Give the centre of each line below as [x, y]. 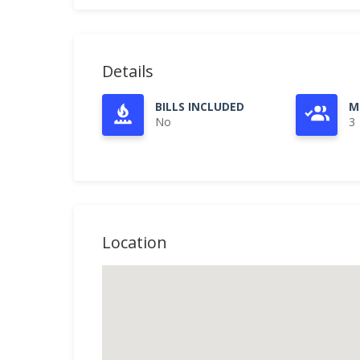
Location [135, 242]
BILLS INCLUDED [200, 106]
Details [128, 71]
